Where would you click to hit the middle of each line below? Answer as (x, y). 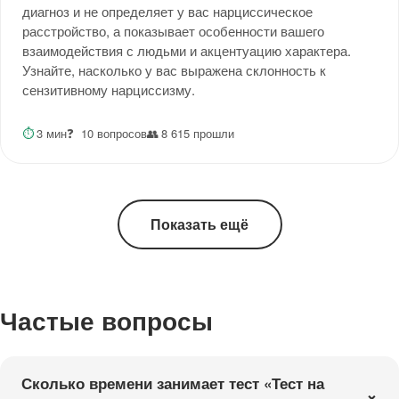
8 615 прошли (197, 133)
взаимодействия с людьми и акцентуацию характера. (187, 50)
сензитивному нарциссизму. (109, 89)
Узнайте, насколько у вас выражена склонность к (174, 69)
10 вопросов (114, 133)
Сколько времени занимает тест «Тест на (173, 383)
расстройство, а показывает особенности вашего (173, 30)
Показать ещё (199, 224)
